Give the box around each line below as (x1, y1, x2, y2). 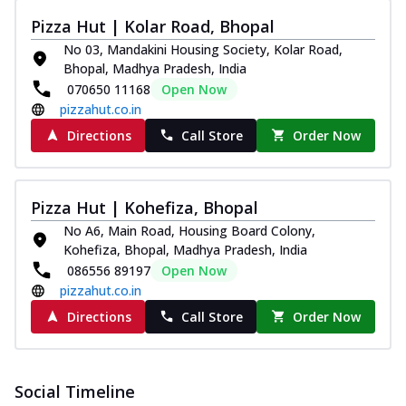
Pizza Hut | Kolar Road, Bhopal (31, 14, 275, 37)
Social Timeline (14, 380, 135, 402)
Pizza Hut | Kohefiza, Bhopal (31, 196, 258, 218)
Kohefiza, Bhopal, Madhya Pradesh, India (63, 240, 307, 258)
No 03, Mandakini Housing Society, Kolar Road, (63, 40, 343, 58)
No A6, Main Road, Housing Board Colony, (63, 221, 315, 239)
